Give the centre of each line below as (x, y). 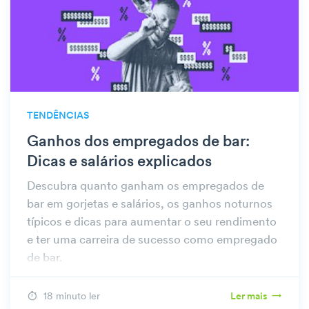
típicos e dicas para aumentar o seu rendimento (152, 222)
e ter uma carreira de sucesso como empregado (152, 240)
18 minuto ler (72, 297)
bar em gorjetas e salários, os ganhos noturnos (150, 204)
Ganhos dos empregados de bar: (138, 142)
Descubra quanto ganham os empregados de (146, 186)
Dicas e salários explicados (119, 162)
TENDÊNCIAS (58, 116)
